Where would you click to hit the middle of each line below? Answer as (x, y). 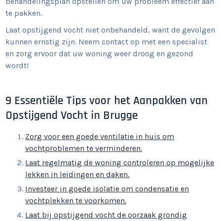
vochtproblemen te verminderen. (84, 148)
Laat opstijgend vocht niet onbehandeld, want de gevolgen (110, 30)
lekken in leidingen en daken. (77, 175)
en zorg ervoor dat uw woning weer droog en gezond (100, 54)
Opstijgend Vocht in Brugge (72, 116)
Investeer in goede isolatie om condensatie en (107, 189)
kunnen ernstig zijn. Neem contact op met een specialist (107, 42)
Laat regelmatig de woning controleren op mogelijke (120, 163)
